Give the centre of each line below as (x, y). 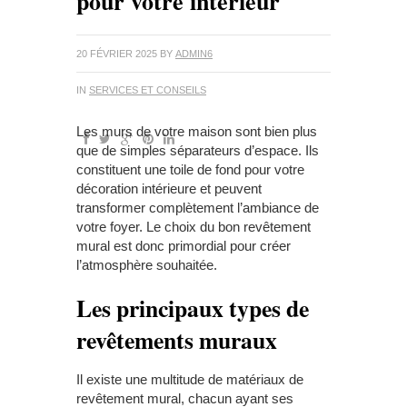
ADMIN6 (194, 53)
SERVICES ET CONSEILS (148, 89)
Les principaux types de (193, 308)
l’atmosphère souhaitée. (147, 264)
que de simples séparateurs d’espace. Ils (198, 150)
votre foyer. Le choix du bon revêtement (194, 226)
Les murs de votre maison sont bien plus (197, 131)
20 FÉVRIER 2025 (117, 53)
